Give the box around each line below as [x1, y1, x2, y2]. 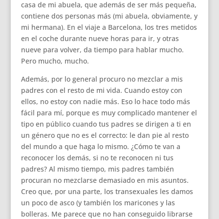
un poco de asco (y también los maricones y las [21, 198, 175, 207]
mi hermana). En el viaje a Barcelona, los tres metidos [21, 22, 197, 32]
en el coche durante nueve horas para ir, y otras [21, 34, 179, 43]
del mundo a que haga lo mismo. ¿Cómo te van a [21, 142, 180, 151]
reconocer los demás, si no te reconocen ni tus [21, 153, 174, 162]
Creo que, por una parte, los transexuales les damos [21, 187, 193, 196]
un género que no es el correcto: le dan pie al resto [21, 131, 189, 140]
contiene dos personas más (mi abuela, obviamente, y [21, 11, 197, 21]
